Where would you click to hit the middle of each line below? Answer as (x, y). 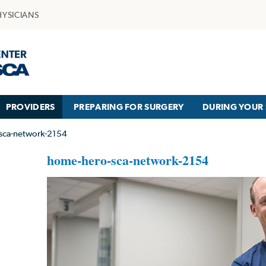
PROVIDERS (30, 107)
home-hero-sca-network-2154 (128, 160)
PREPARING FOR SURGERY (129, 107)
